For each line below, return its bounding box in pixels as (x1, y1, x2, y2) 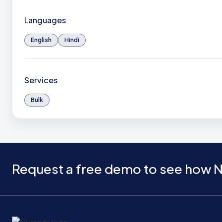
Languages (24, 15, 66, 25)
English (31, 36, 52, 44)
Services (24, 75, 57, 85)
